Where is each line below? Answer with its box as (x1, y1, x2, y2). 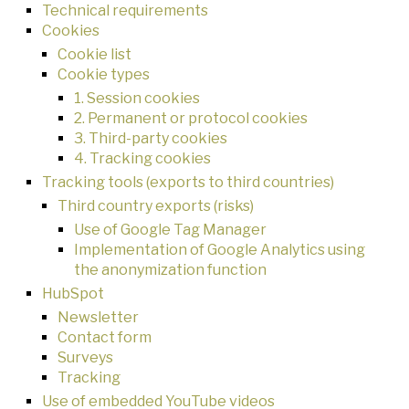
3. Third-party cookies (73, 130, 227, 148)
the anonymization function (73, 261, 267, 279)
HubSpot (41, 285, 104, 303)
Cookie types (58, 66, 151, 84)
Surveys (58, 349, 114, 367)
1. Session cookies (73, 89, 200, 108)
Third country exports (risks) (58, 197, 255, 215)
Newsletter (58, 309, 140, 327)
